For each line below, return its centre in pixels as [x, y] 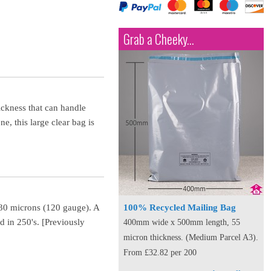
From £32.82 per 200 [160, 253]
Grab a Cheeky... [159, 39]
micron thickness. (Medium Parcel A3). [191, 237]
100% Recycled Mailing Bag [180, 207]
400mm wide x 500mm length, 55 [182, 222]
